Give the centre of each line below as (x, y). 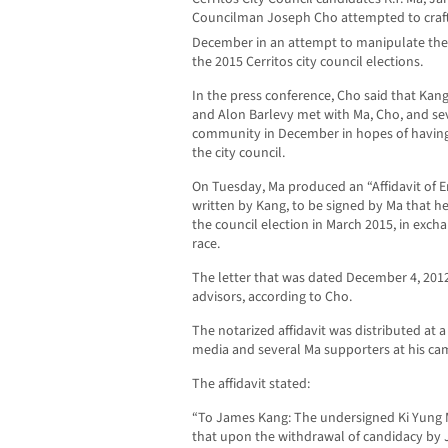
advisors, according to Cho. (272, 296)
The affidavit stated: (251, 383)
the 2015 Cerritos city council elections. (307, 61)
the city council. (238, 152)
